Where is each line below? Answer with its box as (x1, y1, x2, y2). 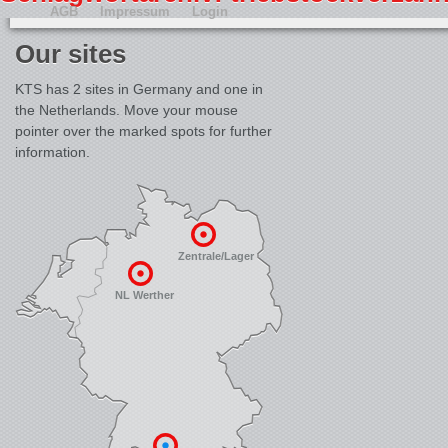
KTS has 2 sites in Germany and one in (15, 81, 263, 97)
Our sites (15, 39, 126, 69)
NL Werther (115, 289, 174, 301)
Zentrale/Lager (178, 250, 254, 262)
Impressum (100, 4, 170, 19)
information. (15, 144, 90, 160)
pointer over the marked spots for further (15, 123, 272, 139)
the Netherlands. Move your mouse (15, 102, 238, 118)
